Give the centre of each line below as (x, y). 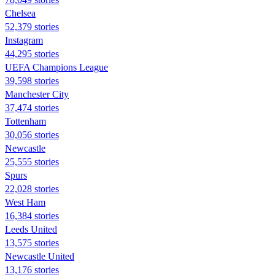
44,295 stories (32, 53)
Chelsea (20, 13)
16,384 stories (32, 215)
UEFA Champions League (56, 67)
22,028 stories (32, 188)
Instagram (24, 40)
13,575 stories (32, 242)
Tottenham (25, 121)
